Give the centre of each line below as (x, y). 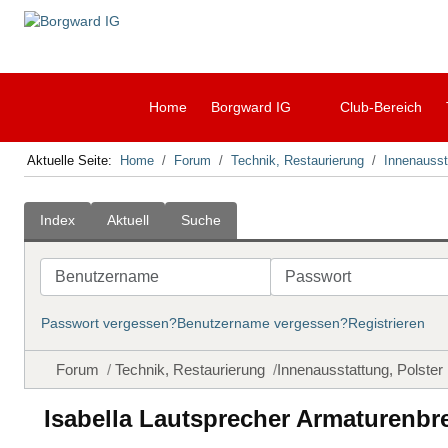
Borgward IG (250, 107)
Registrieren (386, 322)
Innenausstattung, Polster (360, 369)
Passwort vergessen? (109, 322)
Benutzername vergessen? (262, 322)
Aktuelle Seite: (74, 160)
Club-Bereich (380, 107)
